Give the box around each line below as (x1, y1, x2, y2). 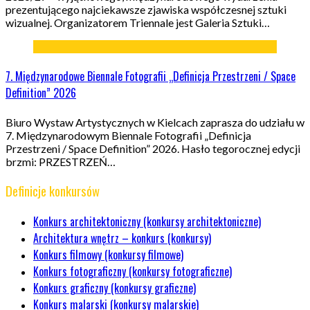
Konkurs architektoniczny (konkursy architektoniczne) (33, 212, 261, 230)
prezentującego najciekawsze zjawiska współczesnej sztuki (6, 2, 286, 16)
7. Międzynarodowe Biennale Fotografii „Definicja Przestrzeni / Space (6, 67, 295, 84)
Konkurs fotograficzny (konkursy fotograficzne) (33, 262, 232, 280)
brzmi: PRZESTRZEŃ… (6, 155, 116, 169)
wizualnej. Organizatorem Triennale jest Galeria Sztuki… (6, 15, 270, 29)
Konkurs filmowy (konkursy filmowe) (33, 246, 183, 263)
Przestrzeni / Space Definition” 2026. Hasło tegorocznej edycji (6, 142, 300, 156)
